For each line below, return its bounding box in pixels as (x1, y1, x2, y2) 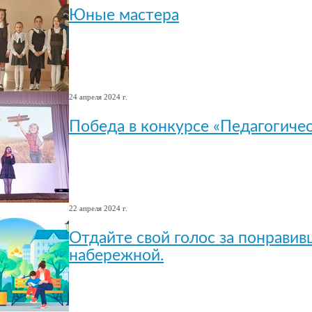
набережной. (69, 248, 164, 264)
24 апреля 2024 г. (69, 92, 127, 101)
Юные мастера (69, 8, 179, 24)
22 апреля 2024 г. (69, 203, 127, 212)
